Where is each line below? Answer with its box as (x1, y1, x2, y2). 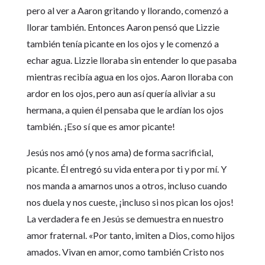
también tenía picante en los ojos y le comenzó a (26, 38, 219, 49)
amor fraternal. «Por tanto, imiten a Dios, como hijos (26, 230, 235, 241)
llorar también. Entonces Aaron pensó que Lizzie (26, 21, 219, 33)
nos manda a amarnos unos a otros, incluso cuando (26, 180, 227, 191)
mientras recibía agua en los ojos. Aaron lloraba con (26, 71, 233, 82)
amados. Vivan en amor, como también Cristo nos (26, 246, 224, 257)
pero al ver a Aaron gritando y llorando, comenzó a (26, 5, 228, 16)
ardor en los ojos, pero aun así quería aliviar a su (26, 88, 215, 99)
